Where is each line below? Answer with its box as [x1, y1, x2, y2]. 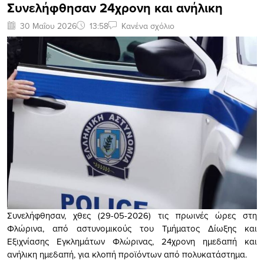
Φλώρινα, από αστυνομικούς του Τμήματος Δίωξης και [7, 222, 257, 235]
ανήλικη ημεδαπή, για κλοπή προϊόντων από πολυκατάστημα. [7, 248, 247, 261]
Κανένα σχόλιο [121, 19, 174, 32]
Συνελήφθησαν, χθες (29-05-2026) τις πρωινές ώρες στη [7, 209, 257, 222]
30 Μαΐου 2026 [20, 19, 77, 32]
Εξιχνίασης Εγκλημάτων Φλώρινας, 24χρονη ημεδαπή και [7, 235, 257, 248]
